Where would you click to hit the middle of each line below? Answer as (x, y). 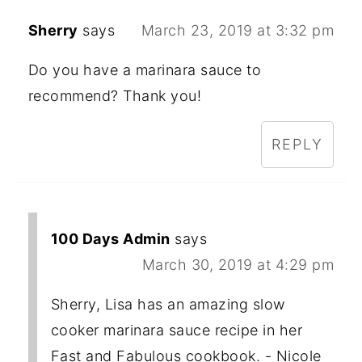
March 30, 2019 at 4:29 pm (238, 265)
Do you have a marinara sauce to (145, 70)
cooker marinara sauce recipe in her (177, 330)
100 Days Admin (110, 239)
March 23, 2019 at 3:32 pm (238, 31)
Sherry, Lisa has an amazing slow (168, 305)
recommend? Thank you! (115, 96)
